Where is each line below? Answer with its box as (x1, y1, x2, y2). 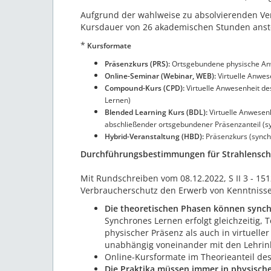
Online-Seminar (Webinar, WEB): (105, 71, 218, 82)
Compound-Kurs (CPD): (105, 83, 184, 94)
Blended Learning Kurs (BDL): (105, 107, 207, 118)
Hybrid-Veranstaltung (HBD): (105, 131, 206, 142)
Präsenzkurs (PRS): (105, 59, 170, 70)
